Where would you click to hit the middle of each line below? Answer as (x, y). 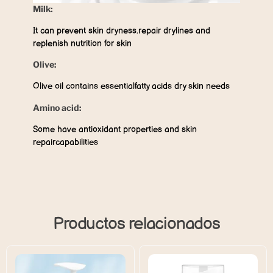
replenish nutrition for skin (82, 43)
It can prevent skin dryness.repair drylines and (122, 30)
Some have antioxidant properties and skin (115, 129)
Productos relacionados (136, 224)
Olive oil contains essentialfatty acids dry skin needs (131, 87)
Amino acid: (57, 107)
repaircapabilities (66, 142)
